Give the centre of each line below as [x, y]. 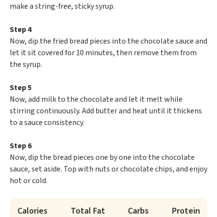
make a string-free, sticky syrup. [62, 7]
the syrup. [26, 65]
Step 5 [21, 88]
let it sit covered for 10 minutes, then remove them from [103, 53]
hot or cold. [29, 181]
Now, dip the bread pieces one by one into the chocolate [102, 158]
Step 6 [21, 146]
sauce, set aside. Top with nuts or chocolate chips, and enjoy [108, 169]
